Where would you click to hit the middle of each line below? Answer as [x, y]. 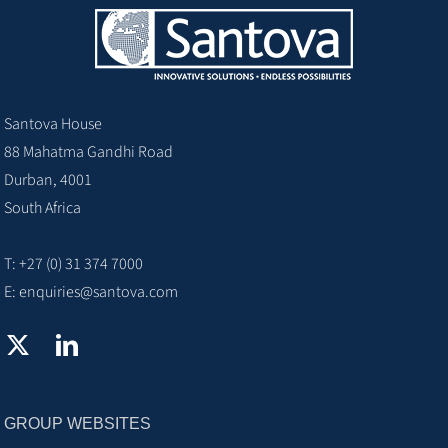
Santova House [53, 123]
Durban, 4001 [48, 179]
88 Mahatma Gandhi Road [88, 151]
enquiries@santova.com [98, 291]
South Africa [42, 207]
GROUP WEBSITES [77, 423]
